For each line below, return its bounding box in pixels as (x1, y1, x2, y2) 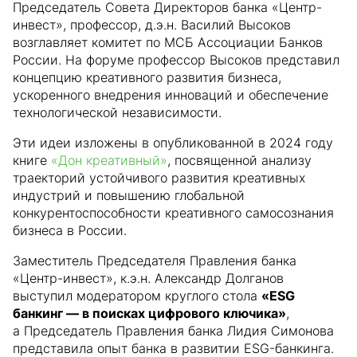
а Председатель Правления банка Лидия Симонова (13, 323, 334, 339)
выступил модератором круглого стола (13, 288, 261, 304)
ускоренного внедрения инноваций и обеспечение (13, 87, 328, 103)
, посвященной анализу (167, 152, 312, 168)
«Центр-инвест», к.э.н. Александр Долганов (13, 270, 284, 286)
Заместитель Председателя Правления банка (13, 253, 296, 269)
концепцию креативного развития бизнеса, (13, 69, 281, 85)
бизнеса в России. (13, 222, 127, 238)
